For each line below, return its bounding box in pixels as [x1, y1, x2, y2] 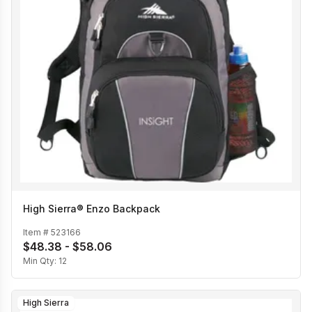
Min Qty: [23, 255, 58, 266]
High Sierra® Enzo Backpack [23, 202, 160, 214]
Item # [23, 226, 51, 237]
